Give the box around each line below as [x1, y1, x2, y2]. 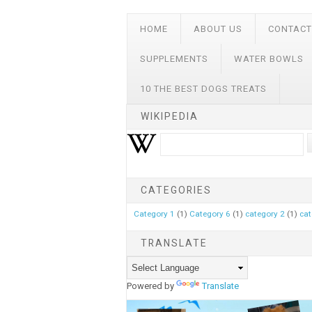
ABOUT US [194, 24, 242, 35]
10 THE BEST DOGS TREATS [140, 84, 267, 95]
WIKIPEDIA [141, 111, 198, 123]
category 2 [245, 209, 286, 219]
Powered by [127, 280, 177, 291]
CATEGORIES [141, 185, 212, 196]
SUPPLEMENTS [140, 54, 208, 65]
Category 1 [134, 209, 175, 219]
